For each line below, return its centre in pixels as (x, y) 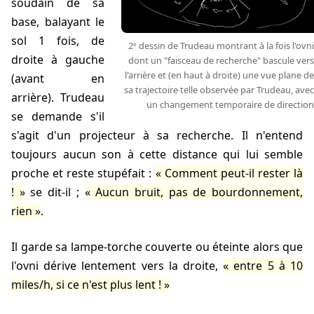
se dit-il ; (55, 192)
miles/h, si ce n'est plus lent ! (86, 284)
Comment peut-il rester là (234, 173)
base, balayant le (58, 21)
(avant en (58, 78)
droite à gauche (58, 59)
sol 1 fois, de (58, 40)
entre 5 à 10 (268, 265)
